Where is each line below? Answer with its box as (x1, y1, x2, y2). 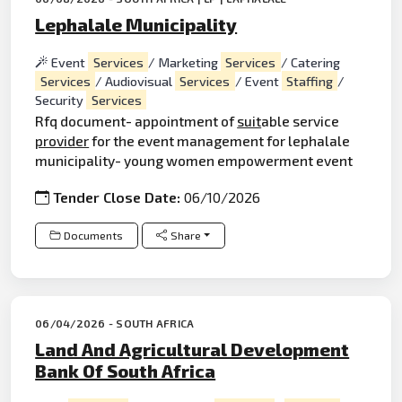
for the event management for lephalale (89, 132, 351, 150)
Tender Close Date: (53, 188, 185, 206)
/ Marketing (147, 54, 221, 70)
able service (261, 112, 340, 130)
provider (35, 132, 90, 150)
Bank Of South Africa (35, 359, 216, 381)
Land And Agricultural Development (35, 337, 350, 360)
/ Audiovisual (94, 73, 175, 89)
